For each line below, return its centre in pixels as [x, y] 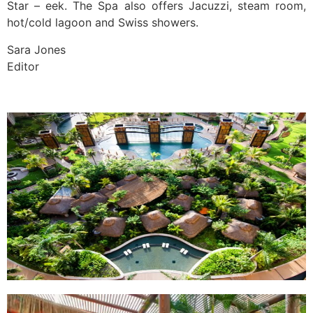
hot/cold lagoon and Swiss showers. [103, 23]
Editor [23, 66]
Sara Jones [36, 49]
